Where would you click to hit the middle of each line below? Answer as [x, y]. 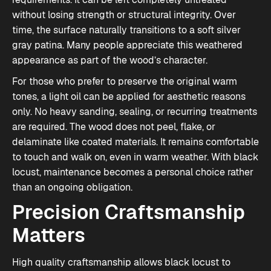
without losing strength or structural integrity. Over [124, 15]
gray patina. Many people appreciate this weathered [127, 45]
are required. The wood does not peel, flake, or [114, 127]
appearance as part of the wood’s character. [110, 60]
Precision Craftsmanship [129, 212]
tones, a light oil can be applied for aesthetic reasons [129, 96]
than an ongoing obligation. [72, 187]
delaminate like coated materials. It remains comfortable [135, 142]
